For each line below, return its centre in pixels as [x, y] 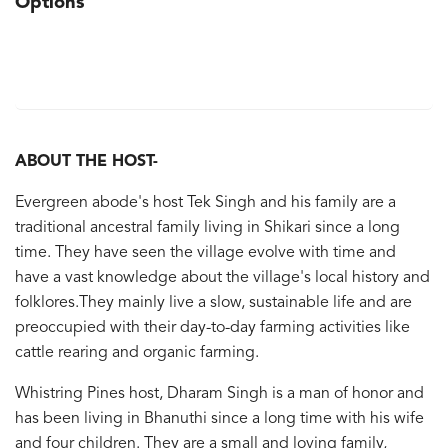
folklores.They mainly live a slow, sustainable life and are [213, 302]
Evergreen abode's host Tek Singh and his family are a [205, 202]
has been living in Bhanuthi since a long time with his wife [219, 418]
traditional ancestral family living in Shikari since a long [207, 227]
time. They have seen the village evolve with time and [205, 252]
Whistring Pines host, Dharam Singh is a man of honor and [219, 393]
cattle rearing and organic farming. [137, 352]
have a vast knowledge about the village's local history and [222, 277]
